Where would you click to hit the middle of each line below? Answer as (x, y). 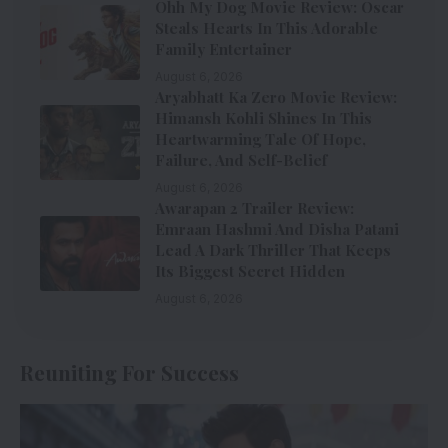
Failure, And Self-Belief (241, 160)
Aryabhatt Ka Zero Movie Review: (276, 97)
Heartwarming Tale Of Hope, (260, 139)
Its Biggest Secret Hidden (250, 271)
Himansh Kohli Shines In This (263, 118)
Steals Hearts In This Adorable (266, 28)
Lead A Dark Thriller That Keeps (273, 250)
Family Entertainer (223, 49)
